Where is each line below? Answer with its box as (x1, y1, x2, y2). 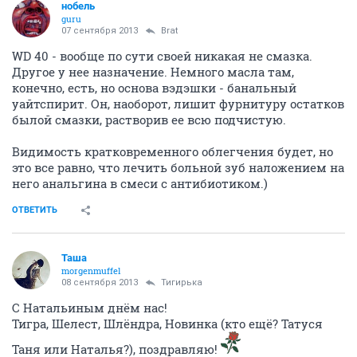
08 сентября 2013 (61, 277, 138, 288)
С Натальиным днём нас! (12, 300, 167, 316)
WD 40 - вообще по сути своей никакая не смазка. (12, 48, 312, 65)
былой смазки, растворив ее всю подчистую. (12, 112, 286, 128)
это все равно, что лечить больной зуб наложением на (12, 159, 344, 176)
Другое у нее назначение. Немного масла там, (12, 64, 294, 80)
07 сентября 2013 (61, 25, 138, 37)
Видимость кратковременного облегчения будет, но (12, 143, 333, 160)
